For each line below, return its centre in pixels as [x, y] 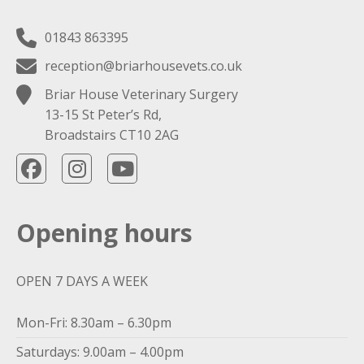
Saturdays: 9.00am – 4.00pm [100, 352]
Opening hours [104, 233]
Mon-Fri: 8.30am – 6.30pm [94, 323]
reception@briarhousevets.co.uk [143, 66]
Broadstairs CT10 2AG [112, 135]
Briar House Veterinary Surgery [141, 94]
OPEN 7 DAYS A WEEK [82, 281]
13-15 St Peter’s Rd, [103, 115]
